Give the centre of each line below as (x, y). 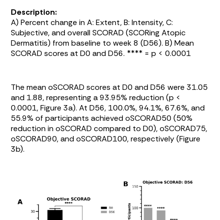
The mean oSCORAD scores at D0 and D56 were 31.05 (110, 87)
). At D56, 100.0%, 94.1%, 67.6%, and (139, 108)
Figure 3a (57, 108)
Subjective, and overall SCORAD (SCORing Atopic (98, 32)
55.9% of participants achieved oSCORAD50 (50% (102, 118)
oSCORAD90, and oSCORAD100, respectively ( (95, 138)
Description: (34, 12)
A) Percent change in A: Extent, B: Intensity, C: (92, 22)
